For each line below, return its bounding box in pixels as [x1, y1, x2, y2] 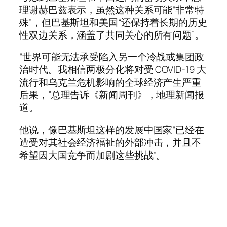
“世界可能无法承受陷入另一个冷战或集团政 [19, 50, 204, 64]
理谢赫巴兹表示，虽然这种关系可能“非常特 [19, 3, 204, 16]
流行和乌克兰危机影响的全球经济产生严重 [19, 75, 202, 89]
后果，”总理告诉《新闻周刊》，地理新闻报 [19, 88, 204, 102]
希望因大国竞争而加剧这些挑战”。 [19, 148, 166, 162]
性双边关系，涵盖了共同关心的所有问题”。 [19, 28, 204, 42]
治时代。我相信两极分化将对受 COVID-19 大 [19, 63, 206, 77]
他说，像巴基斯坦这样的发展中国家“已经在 [19, 123, 204, 136]
